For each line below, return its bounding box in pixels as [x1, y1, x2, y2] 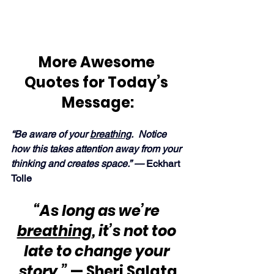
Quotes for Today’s [24, 72, 171, 92]
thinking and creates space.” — [11, 157, 146, 169]
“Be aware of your [11, 128, 90, 140]
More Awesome [38, 51, 158, 72]
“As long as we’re [33, 200, 163, 221]
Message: [62, 92, 134, 113]
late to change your [23, 240, 172, 261]
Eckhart [146, 157, 182, 169]
